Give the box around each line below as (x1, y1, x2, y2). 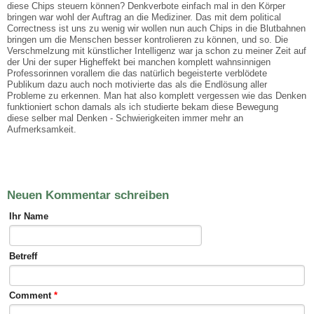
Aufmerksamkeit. (7, 123, 76, 135)
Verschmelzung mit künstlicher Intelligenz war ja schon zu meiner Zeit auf (7, 45, 306, 56)
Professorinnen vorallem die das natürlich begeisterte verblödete (7, 67, 267, 78)
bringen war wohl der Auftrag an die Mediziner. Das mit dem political (7, 11, 281, 22)
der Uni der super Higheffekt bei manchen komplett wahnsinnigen (7, 56, 271, 67)
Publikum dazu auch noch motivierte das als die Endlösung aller (7, 78, 267, 90)
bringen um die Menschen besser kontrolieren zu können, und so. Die (7, 34, 288, 45)
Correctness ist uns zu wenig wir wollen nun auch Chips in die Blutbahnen (7, 22, 306, 34)
